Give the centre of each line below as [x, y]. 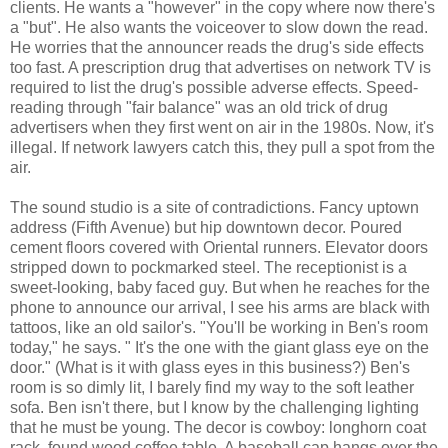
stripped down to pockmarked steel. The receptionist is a [208, 267]
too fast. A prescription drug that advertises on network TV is [220, 67]
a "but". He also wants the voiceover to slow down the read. [219, 27]
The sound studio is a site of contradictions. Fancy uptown [214, 207]
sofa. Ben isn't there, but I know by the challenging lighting [214, 407]
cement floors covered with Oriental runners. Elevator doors [219, 247]
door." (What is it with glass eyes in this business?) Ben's [210, 367]
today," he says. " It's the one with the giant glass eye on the [219, 347]
